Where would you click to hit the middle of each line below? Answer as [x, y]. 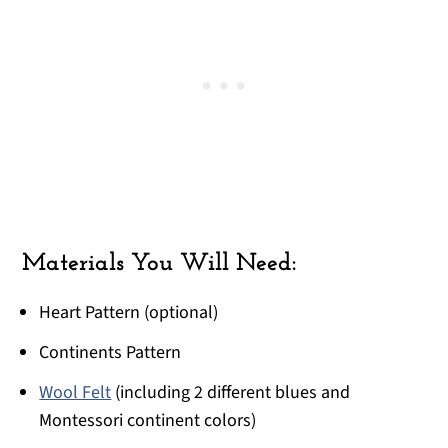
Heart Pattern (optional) [129, 313]
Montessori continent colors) [148, 421]
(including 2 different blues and [231, 393]
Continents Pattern [110, 353]
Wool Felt [75, 393]
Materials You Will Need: [159, 264]
